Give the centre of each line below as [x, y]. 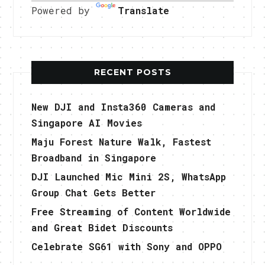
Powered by [64, 10]
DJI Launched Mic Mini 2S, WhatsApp [129, 176]
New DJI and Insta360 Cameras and [124, 106]
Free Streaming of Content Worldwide [131, 211]
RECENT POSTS [132, 72]
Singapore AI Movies [87, 122]
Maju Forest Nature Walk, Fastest [122, 141]
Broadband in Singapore [94, 157]
